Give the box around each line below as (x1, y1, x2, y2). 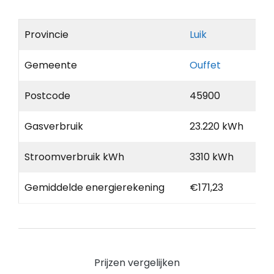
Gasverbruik (24, 119, 83, 133)
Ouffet (190, 57, 221, 72)
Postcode (24, 88, 70, 103)
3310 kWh (190, 149, 234, 164)
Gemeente (24, 57, 77, 72)
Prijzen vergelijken (94, 255, 180, 270)
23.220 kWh (190, 119, 243, 133)
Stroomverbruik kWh (24, 149, 124, 164)
